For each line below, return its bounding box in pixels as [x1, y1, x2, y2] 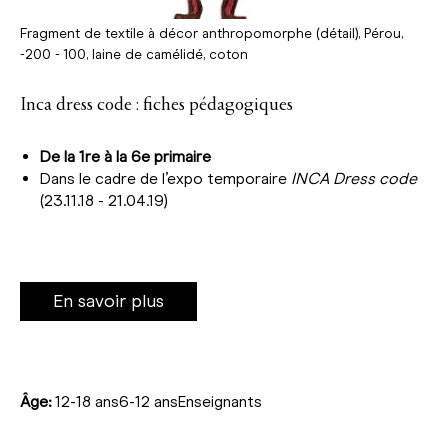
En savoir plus [53, 289, 164, 312]
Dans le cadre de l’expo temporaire [40, 168, 291, 188]
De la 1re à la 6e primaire [40, 146, 211, 166]
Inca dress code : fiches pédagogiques [20, 94, 293, 115]
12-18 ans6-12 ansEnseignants [51, 391, 262, 411]
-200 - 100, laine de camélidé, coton [20, 45, 248, 63]
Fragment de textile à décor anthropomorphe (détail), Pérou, [20, 24, 403, 42]
